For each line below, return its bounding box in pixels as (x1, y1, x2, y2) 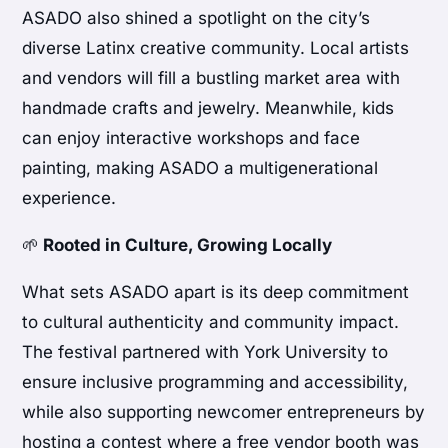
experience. (22, 188, 117, 209)
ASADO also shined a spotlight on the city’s (22, 8, 371, 29)
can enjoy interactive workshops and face (22, 128, 361, 149)
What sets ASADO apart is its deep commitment (22, 282, 410, 303)
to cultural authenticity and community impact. (22, 312, 400, 333)
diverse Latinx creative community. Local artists (22, 38, 410, 59)
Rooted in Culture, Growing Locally (39, 235, 333, 256)
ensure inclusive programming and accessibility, (22, 372, 409, 393)
